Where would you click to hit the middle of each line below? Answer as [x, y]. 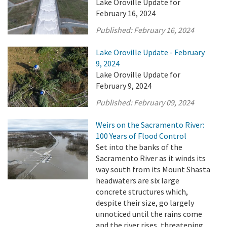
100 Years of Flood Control [141, 136]
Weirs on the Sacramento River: [150, 125]
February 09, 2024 [164, 102]
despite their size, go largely [145, 203]
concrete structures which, [142, 192]
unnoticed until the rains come [149, 214]
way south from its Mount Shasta [153, 169]
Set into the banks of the [139, 147]
